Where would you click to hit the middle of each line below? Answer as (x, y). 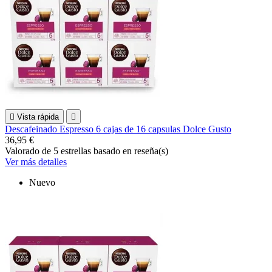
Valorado (23, 151)
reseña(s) (151, 151)
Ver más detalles (36, 162)
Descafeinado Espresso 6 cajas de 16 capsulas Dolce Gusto (118, 129)
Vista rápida (38, 117)
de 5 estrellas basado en (88, 151)
